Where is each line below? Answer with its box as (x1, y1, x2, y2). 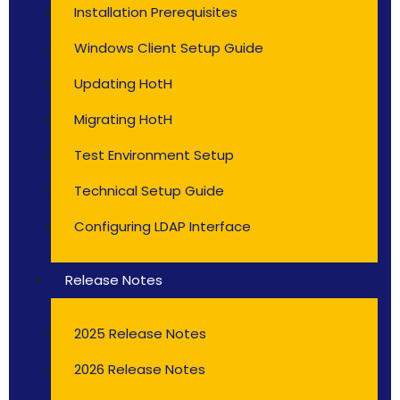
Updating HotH (74, 74, 172, 93)
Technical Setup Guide (74, 181, 224, 200)
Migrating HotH (74, 110, 172, 129)
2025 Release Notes (74, 324, 206, 343)
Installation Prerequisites (74, 3, 237, 21)
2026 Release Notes (74, 360, 205, 379)
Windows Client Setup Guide (74, 38, 263, 57)
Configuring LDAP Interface (74, 217, 251, 236)
